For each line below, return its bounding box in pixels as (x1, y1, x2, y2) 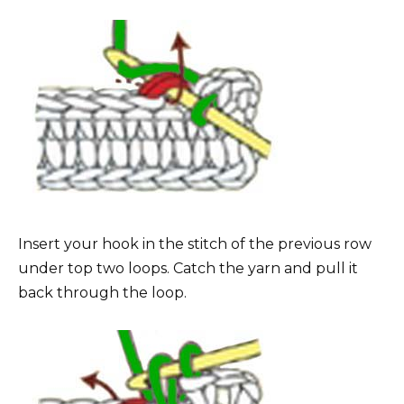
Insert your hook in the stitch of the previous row (18, 235, 372, 253)
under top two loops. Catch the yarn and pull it (18, 260, 358, 278)
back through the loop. (18, 284, 187, 302)
